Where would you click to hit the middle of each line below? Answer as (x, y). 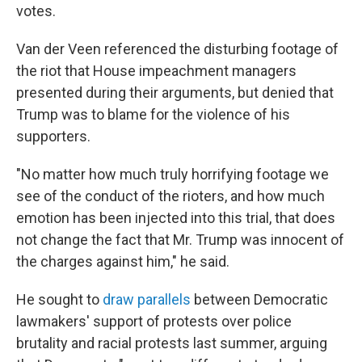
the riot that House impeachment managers (156, 71)
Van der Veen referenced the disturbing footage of (177, 49)
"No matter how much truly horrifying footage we (173, 175)
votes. (36, 11)
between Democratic (259, 300)
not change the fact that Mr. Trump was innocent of (180, 240)
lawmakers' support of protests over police (154, 322)
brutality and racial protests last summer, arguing (172, 343)
